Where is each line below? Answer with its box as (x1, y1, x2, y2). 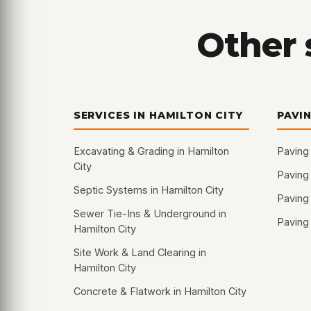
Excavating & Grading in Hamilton (73, 145, 229, 158)
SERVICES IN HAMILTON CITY (73, 109, 243, 122)
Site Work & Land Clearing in (73, 246, 206, 259)
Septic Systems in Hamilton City (73, 184, 224, 196)
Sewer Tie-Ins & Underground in (73, 208, 226, 220)
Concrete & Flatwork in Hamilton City (73, 285, 246, 298)
